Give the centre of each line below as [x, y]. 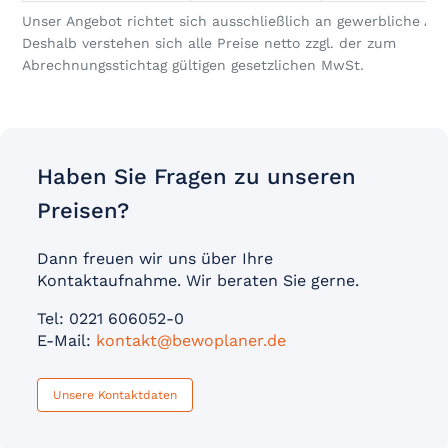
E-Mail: [66, 340]
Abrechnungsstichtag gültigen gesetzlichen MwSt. [193, 65]
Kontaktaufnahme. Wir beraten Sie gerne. [197, 280]
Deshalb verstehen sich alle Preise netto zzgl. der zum [209, 43]
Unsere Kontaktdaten [114, 395]
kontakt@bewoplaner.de [190, 340]
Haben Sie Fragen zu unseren [196, 176]
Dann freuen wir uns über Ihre [154, 258]
